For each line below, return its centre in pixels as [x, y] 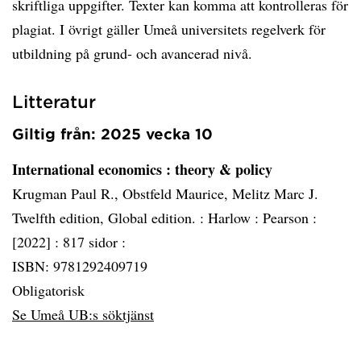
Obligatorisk [48, 290]
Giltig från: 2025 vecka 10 [112, 134]
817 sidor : [94, 242]
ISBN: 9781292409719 [80, 266]
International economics [89, 169]
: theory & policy [219, 169]
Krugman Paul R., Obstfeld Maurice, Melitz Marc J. [165, 193]
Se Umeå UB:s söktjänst [83, 314]
